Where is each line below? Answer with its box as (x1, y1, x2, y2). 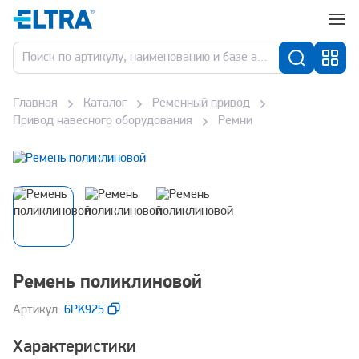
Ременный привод (152, 97, 250, 110)
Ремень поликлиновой (13, 273, 202, 292)
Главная (13, 97, 58, 110)
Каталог (83, 97, 127, 110)
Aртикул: (13, 304, 64, 317)
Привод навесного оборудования (13, 115, 192, 127)
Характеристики (13, 338, 136, 357)
